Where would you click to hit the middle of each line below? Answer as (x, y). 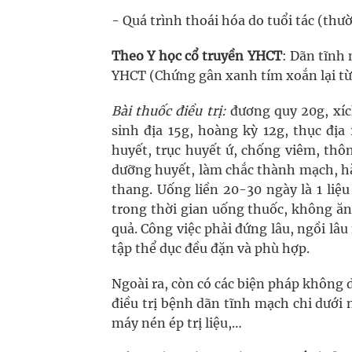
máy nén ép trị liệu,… (177, 323)
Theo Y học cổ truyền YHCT (197, 56)
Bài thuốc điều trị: (169, 111)
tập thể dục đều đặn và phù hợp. (211, 248)
